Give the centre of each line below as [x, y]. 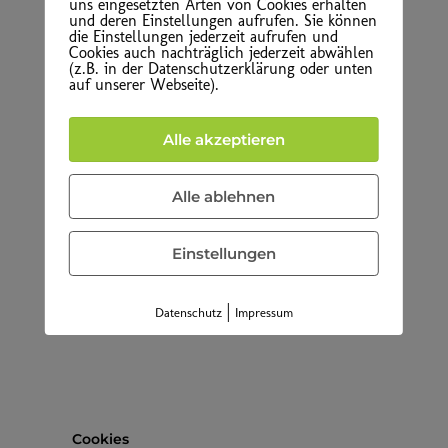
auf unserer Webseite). [143, 84]
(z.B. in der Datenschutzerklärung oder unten [220, 68]
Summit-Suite [274, 37]
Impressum [263, 312]
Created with [172, 37]
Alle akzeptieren [223, 139]
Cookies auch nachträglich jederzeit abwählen [221, 52]
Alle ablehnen [224, 196]
